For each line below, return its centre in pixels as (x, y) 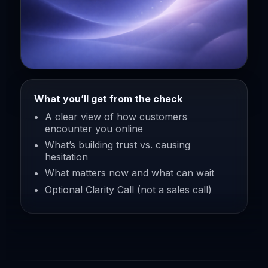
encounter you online (94, 129)
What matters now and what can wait (130, 173)
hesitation (66, 157)
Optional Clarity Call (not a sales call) (128, 189)
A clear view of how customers (116, 117)
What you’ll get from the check (108, 99)
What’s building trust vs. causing (118, 145)
